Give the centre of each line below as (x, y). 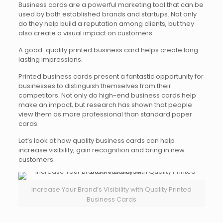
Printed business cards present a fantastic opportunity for (111, 76)
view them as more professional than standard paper (105, 114)
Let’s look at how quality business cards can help (96, 141)
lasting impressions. (50, 59)
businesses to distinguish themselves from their (95, 86)
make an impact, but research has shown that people (105, 105)
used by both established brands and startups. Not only (107, 14)
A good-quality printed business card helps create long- (110, 50)
